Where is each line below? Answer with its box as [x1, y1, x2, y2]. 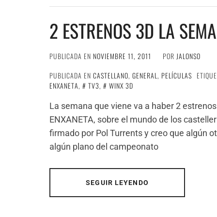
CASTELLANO [93, 70, 128, 80]
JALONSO [176, 51, 201, 61]
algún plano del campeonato [49, 141, 158, 152]
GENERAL [132, 70, 157, 80]
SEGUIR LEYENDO [86, 179, 149, 186]
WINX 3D [109, 80, 133, 91]
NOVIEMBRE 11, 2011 [93, 51, 151, 61]
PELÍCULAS [161, 70, 192, 80]
